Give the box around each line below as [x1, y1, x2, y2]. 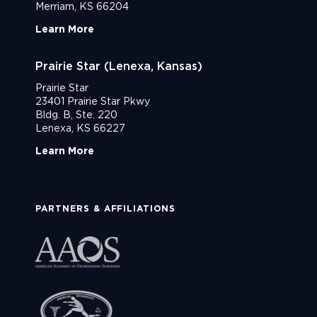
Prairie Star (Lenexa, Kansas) [35, 59, 202, 73]
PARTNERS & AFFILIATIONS [35, 203, 176, 214]
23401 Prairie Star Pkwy [35, 95, 150, 107]
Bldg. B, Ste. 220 [35, 108, 117, 120]
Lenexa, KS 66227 [35, 122, 125, 134]
